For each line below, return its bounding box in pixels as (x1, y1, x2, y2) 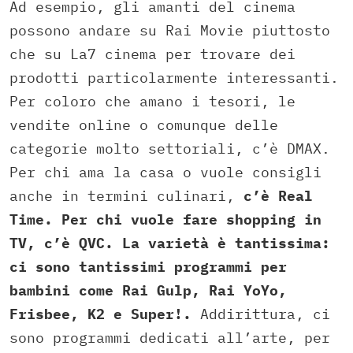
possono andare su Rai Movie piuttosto (9, 21, 330, 40)
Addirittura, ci (191, 305, 330, 324)
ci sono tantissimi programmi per (9, 258, 287, 277)
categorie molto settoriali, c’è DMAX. (9, 139, 330, 158)
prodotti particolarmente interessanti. (9, 69, 339, 87)
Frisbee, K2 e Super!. (9, 305, 191, 324)
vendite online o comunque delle (9, 116, 278, 135)
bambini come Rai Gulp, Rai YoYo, (9, 281, 287, 300)
